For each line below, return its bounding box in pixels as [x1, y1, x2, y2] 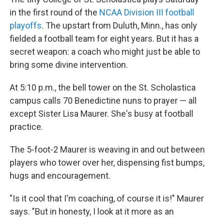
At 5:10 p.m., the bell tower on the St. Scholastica [10, 82, 196, 93]
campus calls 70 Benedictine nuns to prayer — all [10, 95, 197, 106]
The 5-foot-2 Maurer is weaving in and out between [10, 144, 205, 155]
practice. [10, 121, 43, 132]
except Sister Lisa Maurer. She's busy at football [10, 108, 193, 119]
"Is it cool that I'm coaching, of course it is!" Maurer [10, 193, 204, 203]
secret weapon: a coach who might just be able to [10, 46, 200, 57]
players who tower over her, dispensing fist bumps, [10, 157, 204, 168]
